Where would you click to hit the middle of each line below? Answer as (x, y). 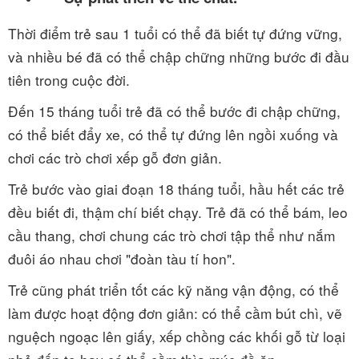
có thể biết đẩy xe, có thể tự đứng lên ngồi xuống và (173, 134)
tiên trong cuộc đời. (69, 80)
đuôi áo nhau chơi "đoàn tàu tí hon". (122, 258)
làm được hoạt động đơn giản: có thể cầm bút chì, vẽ (175, 313)
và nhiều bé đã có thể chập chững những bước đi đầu (179, 56)
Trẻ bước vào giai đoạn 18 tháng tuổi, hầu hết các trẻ (176, 189)
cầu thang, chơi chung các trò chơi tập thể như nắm (171, 235)
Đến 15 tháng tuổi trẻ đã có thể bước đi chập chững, (174, 111)
